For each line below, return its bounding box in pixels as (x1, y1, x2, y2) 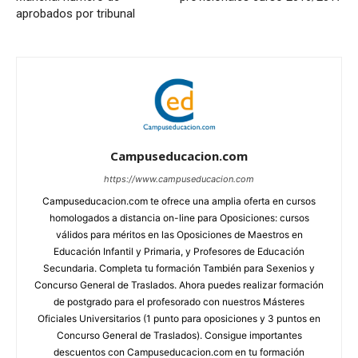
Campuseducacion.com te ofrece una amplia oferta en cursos (42, 195, 316, 208)
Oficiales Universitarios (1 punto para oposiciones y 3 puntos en (38, 312, 320, 325)
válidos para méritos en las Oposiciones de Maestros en (55, 229, 303, 241)
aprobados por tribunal (16, 6, 135, 21)
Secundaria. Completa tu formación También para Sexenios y (43, 262, 315, 275)
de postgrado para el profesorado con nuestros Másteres (54, 296, 304, 308)
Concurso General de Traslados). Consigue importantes (56, 329, 302, 342)
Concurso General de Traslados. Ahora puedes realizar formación (34, 279, 324, 292)
